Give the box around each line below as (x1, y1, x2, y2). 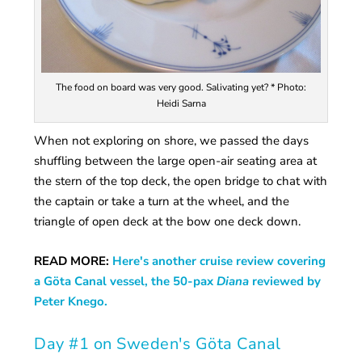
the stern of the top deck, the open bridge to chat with (34, 172, 328, 189)
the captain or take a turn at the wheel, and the (34, 192, 290, 209)
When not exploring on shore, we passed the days (34, 132, 309, 149)
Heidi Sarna (156, 96, 206, 110)
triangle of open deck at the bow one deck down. (34, 213, 301, 229)
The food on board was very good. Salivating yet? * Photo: (56, 80, 306, 94)
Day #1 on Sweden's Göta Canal (34, 332, 281, 355)
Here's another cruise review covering (112, 252, 326, 269)
